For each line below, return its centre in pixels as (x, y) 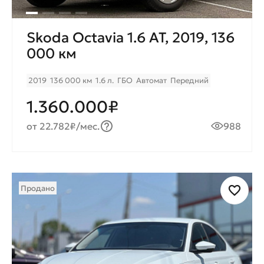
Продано (38, 189)
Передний (189, 81)
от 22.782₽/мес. (63, 126)
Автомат (151, 81)
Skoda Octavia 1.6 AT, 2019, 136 (131, 38)
